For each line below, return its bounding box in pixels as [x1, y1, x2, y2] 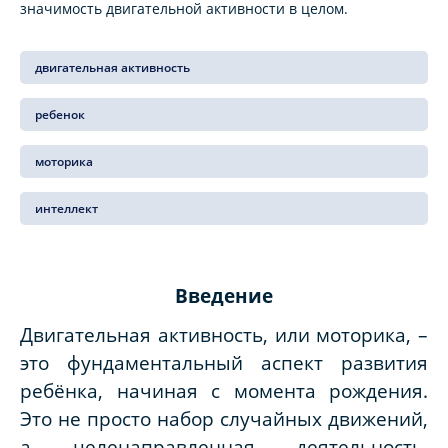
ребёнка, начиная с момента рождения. [20, 377, 428, 403]
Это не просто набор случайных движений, [20, 405, 428, 431]
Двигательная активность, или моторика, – [20, 321, 428, 347]
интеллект [35, 200, 98, 218]
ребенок [35, 106, 85, 124]
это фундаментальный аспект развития [20, 349, 428, 375]
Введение [175, 283, 273, 309]
